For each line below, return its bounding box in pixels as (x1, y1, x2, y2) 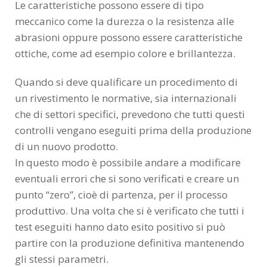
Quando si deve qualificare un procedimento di (15, 75, 238, 89)
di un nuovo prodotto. (15, 139, 118, 154)
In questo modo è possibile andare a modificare (15, 156, 241, 170)
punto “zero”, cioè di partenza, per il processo (15, 188, 228, 202)
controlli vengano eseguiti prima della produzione (15, 123, 252, 138)
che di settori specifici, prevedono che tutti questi (15, 107, 245, 122)
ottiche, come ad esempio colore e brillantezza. (15, 46, 235, 61)
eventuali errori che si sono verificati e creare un (15, 172, 239, 186)
